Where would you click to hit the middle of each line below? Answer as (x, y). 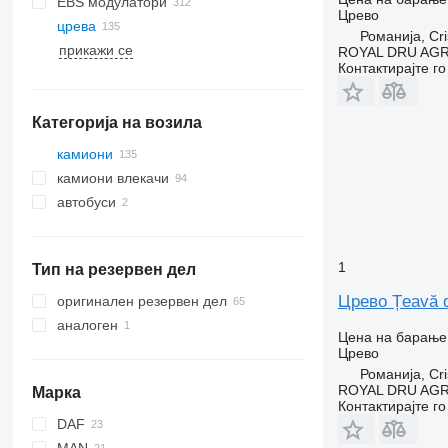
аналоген (87, 325)
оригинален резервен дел (141, 301)
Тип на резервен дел (113, 269)
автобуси (86, 202)
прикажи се (95, 50)
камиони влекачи (112, 178)
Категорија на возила (116, 122)
